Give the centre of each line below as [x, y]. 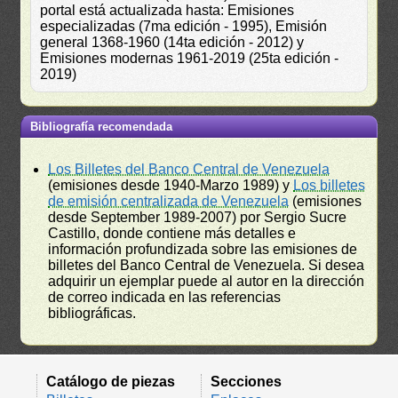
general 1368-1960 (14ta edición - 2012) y [172, 42]
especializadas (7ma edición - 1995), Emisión [184, 26]
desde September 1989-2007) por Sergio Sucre [198, 217]
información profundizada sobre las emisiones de [203, 249]
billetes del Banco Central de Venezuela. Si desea [207, 265]
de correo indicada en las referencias [165, 297]
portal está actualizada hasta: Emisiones [167, 10]
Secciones [246, 381]
